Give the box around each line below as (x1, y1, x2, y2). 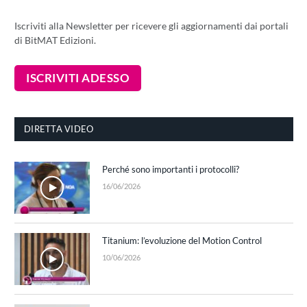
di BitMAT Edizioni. (14, 34, 96, 47)
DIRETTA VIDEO (24, 123, 94, 135)
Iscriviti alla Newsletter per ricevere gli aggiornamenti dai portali (14, 20, 288, 32)
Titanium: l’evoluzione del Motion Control (102, 235, 262, 247)
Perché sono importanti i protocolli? (102, 164, 239, 175)
